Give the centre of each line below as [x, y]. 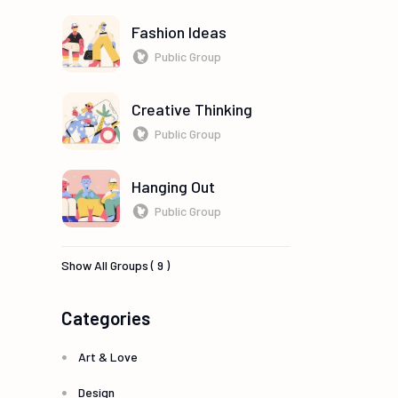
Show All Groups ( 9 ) [115, 266]
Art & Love [108, 357]
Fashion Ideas [179, 32]
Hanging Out [173, 186]
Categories [106, 318]
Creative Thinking [192, 109]
